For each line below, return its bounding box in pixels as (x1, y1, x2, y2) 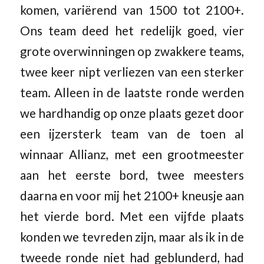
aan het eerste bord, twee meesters (19, 168, 245, 183)
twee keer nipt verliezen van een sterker (19, 65, 245, 80)
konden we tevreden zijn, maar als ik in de (19, 230, 245, 245)
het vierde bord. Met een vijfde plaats (19, 209, 245, 224)
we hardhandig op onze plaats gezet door (19, 106, 245, 121)
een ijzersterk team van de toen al (19, 127, 245, 141)
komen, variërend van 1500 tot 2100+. (19, 3, 245, 18)
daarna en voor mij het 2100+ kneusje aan (19, 189, 245, 203)
